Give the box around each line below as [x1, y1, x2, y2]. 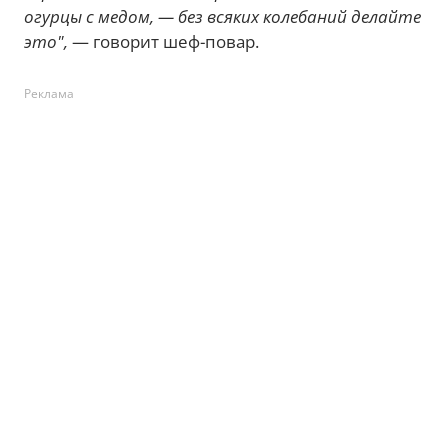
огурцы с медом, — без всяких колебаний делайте [24, 4, 421, 28]
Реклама [24, 84, 74, 102]
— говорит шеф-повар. [72, 29, 259, 53]
